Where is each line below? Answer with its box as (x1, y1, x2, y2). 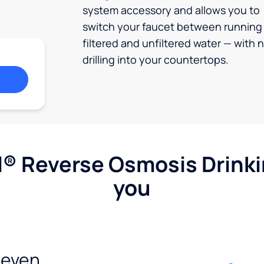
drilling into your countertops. (82, 52, 229, 67)
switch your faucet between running (82, 19, 262, 34)
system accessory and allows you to (82, 3, 260, 17)
